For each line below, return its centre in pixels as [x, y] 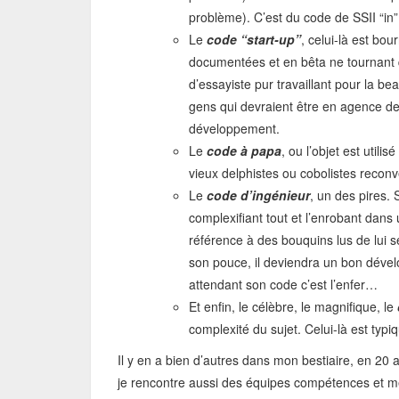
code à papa [244, 151]
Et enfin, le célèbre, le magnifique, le [293, 306]
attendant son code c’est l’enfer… [283, 284]
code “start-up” [254, 39]
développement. [234, 128]
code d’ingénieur [258, 195]
